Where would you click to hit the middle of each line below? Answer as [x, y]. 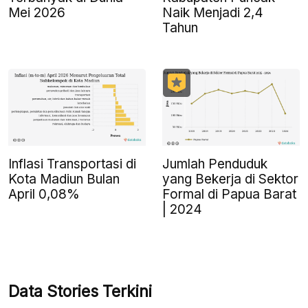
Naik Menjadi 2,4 [213, 12]
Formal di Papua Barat [229, 194]
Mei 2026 [37, 12]
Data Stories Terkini [80, 291]
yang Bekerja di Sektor [230, 179]
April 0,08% [44, 194]
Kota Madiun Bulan [64, 179]
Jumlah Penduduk [215, 164]
